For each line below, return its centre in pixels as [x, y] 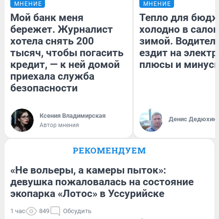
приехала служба [52, 76]
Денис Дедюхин [193, 119]
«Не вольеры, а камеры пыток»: [88, 170]
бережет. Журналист [62, 29]
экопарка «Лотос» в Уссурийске [87, 193]
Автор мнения [59, 125]
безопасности [44, 88]
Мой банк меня [47, 17]
